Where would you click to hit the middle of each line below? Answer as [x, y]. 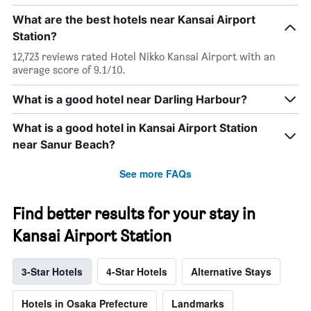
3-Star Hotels [52, 272]
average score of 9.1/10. [69, 70]
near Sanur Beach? [64, 145]
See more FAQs [155, 174]
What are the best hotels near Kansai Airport [134, 20]
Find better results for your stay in [134, 214]
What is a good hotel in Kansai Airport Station [135, 128]
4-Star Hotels [137, 272]
